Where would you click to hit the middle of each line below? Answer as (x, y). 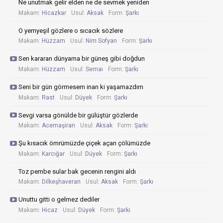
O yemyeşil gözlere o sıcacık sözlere (71, 30)
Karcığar (53, 154)
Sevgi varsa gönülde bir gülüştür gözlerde (78, 115)
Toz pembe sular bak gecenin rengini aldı (77, 171)
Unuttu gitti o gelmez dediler (59, 200)
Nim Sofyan (101, 41)
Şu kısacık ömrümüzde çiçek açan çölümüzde (84, 143)
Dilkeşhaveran (61, 182)
